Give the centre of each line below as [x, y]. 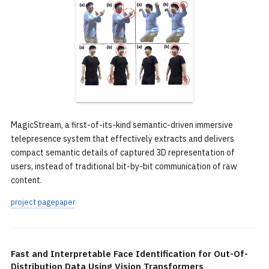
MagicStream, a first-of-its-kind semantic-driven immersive [122, 125]
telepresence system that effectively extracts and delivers [122, 139]
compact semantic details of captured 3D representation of [123, 153]
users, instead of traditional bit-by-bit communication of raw [124, 166]
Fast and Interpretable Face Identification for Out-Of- [129, 254]
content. [26, 180]
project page [33, 202]
